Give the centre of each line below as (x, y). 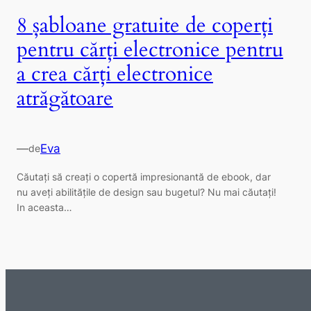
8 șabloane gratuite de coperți (145, 25)
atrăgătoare (65, 98)
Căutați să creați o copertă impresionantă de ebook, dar (144, 176)
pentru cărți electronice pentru (150, 50)
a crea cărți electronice (115, 74)
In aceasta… (44, 207)
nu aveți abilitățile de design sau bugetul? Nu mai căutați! (146, 192)
